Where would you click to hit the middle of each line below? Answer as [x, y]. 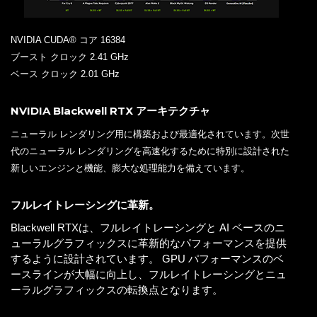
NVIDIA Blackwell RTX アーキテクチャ [110, 111]
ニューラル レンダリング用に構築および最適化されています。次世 [150, 134]
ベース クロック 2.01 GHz [65, 74]
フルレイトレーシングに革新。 [85, 205]
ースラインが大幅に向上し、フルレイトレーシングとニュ [149, 275]
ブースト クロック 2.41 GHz [70, 57]
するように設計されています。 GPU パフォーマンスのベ [147, 259]
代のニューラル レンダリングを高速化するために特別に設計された [150, 151]
